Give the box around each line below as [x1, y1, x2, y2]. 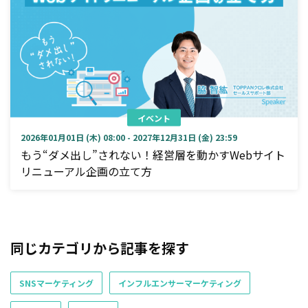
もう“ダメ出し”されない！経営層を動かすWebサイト [21, 146, 285, 163]
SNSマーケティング [19, 276, 93, 289]
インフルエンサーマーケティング [118, 276, 241, 289]
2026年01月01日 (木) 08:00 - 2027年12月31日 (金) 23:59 [21, 131, 237, 143]
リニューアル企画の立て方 [21, 162, 152, 179]
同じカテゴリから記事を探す [10, 237, 189, 258]
